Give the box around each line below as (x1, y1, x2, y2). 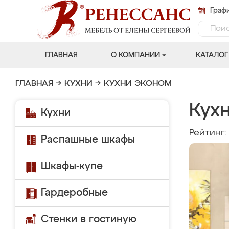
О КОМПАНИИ (110, 52, 160, 59)
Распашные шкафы (41, 134, 135, 145)
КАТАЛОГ (195, 52, 228, 59)
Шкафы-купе (41, 161, 103, 171)
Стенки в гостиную (41, 214, 136, 224)
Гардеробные (41, 188, 108, 198)
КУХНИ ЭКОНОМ (104, 80, 172, 88)
